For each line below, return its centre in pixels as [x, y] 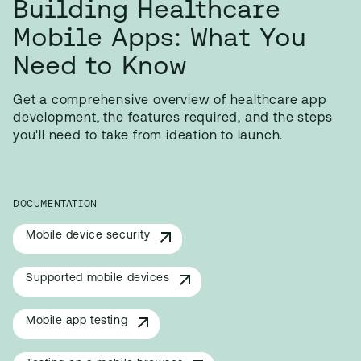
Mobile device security [88, 236]
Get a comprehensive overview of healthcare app [170, 101]
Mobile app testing [77, 321]
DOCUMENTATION [55, 203]
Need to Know [100, 65]
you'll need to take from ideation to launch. [148, 136]
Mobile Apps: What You [160, 37]
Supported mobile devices [98, 278]
